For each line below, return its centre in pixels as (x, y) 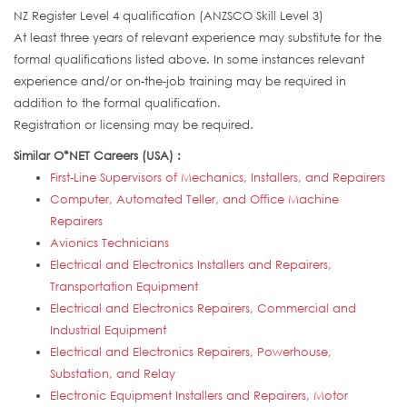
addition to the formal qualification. (117, 103)
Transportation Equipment (124, 287)
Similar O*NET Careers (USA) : (99, 156)
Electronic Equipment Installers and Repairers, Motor (199, 396)
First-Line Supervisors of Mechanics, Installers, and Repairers (218, 178)
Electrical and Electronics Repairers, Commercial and (203, 308)
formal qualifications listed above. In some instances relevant (189, 60)
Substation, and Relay (113, 374)
